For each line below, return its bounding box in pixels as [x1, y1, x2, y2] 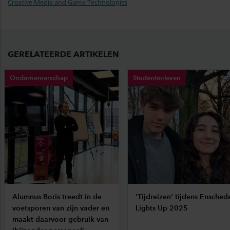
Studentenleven [133, 74, 181, 82]
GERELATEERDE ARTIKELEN [8, 49, 119, 60]
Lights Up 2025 [136, 204, 188, 213]
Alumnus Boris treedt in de [12, 193, 102, 202]
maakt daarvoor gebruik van [12, 215, 108, 224]
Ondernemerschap [10, 74, 68, 82]
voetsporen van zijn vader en [12, 204, 109, 213]
